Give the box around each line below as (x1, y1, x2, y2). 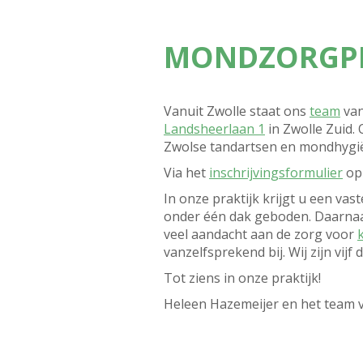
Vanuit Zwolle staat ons (164, 101, 310, 120)
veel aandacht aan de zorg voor (164, 224, 357, 243)
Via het (164, 163, 209, 181)
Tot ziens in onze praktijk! (164, 268, 321, 287)
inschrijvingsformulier (209, 163, 343, 181)
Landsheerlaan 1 (164, 119, 265, 138)
